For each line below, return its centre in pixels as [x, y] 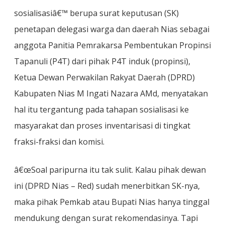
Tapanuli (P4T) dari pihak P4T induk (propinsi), [102, 61]
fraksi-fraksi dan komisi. [59, 142]
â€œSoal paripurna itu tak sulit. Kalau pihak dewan [110, 170]
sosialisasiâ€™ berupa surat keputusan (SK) [96, 13]
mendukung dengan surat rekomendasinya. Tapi [106, 218]
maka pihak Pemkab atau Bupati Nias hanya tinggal [112, 202]
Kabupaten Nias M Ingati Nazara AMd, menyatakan [111, 93]
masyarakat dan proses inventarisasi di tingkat [102, 126]
